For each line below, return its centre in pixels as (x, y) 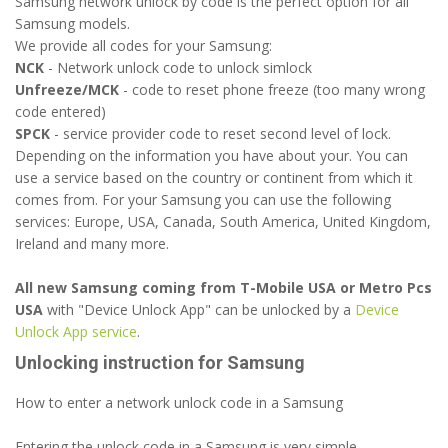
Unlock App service (76, 331)
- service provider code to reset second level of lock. (220, 133)
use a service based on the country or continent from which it (214, 177)
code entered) (60, 111)
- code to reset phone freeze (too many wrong (272, 89)
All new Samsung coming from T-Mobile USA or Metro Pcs (223, 287)
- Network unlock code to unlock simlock (178, 67)
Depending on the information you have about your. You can (211, 155)
